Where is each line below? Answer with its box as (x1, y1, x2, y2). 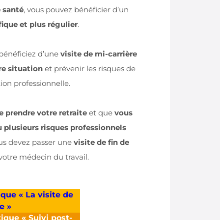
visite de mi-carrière (60, 49, 137, 59)
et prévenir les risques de (43, 64, 136, 74)
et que (87, 108, 114, 118)
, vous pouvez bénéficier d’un (24, 5, 129, 15)
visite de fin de (74, 137, 129, 147)
